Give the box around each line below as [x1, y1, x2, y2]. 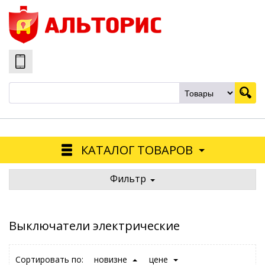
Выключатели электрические [9, 218, 180, 234]
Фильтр [110, 172, 146, 185]
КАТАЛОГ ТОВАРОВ [80, 141, 193, 158]
